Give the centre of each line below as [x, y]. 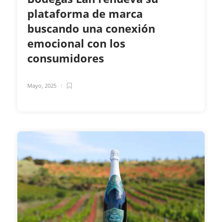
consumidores [67, 58]
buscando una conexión [91, 28]
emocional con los [76, 43]
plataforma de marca [85, 14]
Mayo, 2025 [42, 86]
